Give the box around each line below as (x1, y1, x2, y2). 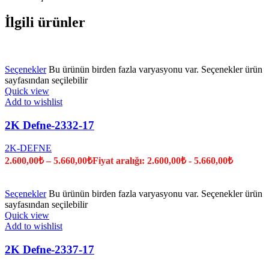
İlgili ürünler (5, 14, 85, 31)
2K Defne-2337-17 (5, 243, 94, 256)
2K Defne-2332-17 (5, 118, 94, 131)
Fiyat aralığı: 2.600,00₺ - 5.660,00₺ (92, 156, 233, 166)
